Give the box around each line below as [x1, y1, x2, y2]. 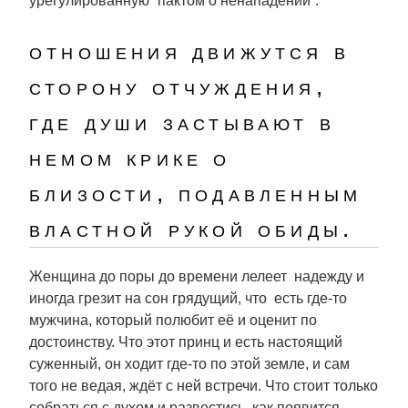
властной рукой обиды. [29, 215, 354, 242]
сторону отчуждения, [29, 73, 327, 100]
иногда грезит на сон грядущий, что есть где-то [29, 291, 347, 306]
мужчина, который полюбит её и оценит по [29, 312, 317, 328]
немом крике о [29, 144, 231, 171]
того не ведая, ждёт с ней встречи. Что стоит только [29, 378, 378, 393]
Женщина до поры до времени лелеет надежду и [29, 269, 364, 284]
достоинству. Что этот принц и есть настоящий [29, 334, 342, 350]
